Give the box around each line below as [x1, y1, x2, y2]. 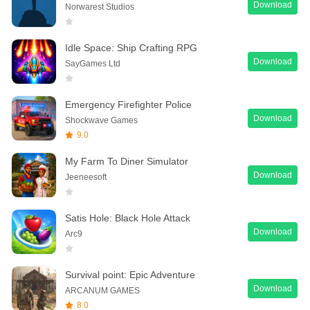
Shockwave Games [65, 115, 138, 125]
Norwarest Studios [65, 1, 134, 12]
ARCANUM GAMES [65, 285, 140, 295]
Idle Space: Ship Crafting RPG [65, 42, 197, 53]
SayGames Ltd [65, 58, 120, 69]
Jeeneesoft [65, 172, 107, 182]
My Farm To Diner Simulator [65, 155, 188, 167]
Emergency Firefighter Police [65, 98, 192, 110]
